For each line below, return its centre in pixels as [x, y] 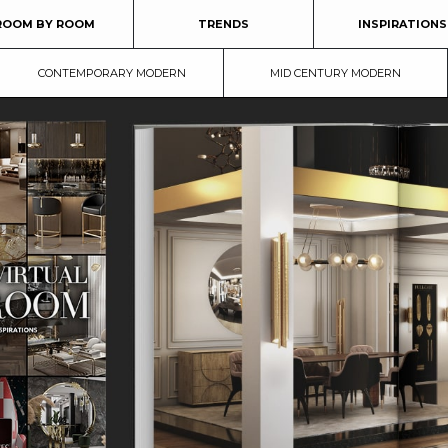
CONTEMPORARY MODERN [111, 73]
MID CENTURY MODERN [335, 73]
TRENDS [223, 24]
